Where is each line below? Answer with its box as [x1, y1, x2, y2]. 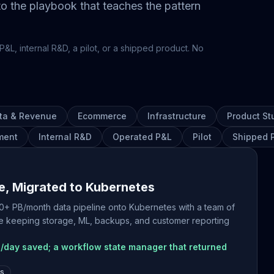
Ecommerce [78, 111, 127, 121]
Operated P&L [113, 131, 172, 142]
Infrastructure [147, 111, 206, 121]
